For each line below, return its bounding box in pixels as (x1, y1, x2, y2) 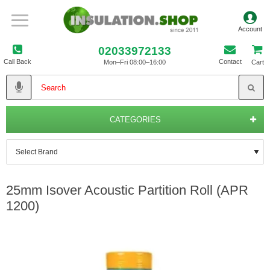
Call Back (4, 58, 31, 65)
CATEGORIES (109, 115, 161, 124)
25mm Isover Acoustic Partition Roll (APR (6, 183, 248, 198)
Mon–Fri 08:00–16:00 (104, 58, 166, 66)
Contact (218, 58, 242, 65)
